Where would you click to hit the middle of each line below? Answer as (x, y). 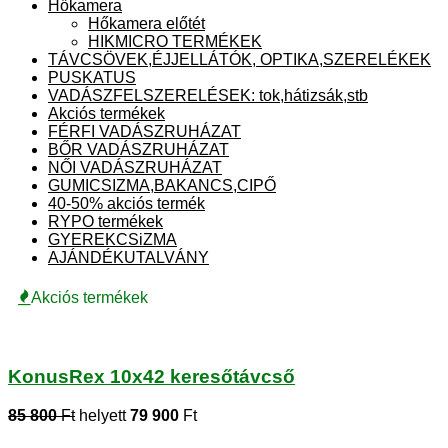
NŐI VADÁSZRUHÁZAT (135, 168)
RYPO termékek (105, 222)
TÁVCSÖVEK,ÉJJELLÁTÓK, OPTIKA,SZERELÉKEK (239, 60)
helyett (102, 415)
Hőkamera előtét (146, 24)
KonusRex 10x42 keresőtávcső (151, 377)
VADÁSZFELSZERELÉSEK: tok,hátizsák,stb (208, 96)
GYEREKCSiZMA (112, 240)
